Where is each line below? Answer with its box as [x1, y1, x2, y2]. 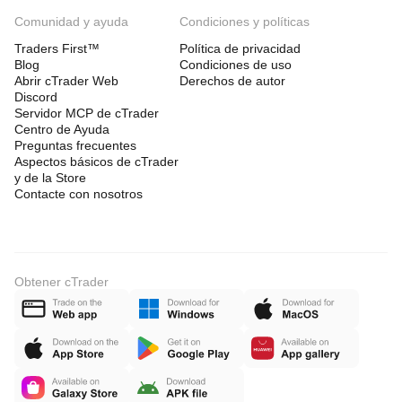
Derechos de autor [179, 74, 285, 88]
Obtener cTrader [14, 275, 109, 289]
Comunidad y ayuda [14, 14, 128, 29]
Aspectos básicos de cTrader [14, 154, 179, 169]
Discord [14, 90, 57, 104]
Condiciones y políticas [179, 14, 310, 29]
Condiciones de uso [179, 57, 292, 72]
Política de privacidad [179, 41, 301, 56]
